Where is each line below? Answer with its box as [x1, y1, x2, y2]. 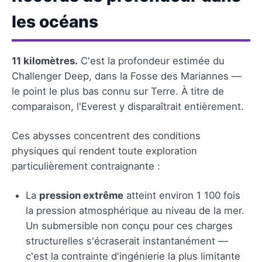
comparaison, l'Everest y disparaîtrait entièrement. [12, 100, 244, 112]
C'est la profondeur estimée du [78, 54, 225, 67]
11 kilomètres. [12, 54, 78, 67]
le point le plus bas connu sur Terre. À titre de [12, 85, 224, 97]
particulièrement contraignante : [12, 160, 160, 172]
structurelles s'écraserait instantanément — [26, 235, 228, 247]
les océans [12, 11, 98, 32]
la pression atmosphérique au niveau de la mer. [26, 204, 244, 216]
